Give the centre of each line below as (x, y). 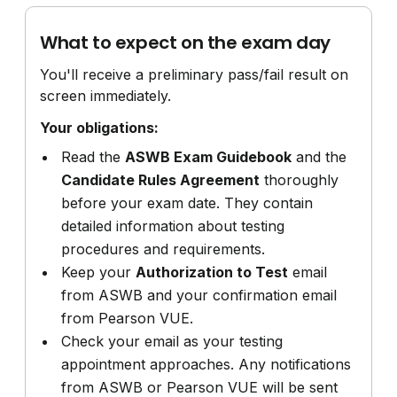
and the (319, 156)
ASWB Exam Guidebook (209, 156)
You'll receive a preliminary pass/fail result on (195, 74)
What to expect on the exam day (186, 42)
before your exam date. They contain (187, 202)
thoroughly (300, 179)
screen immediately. (106, 95)
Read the (93, 156)
